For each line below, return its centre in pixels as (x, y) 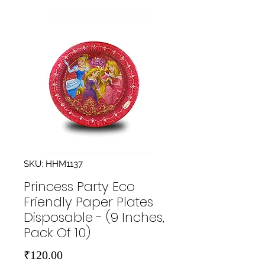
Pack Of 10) (57, 232)
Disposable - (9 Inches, (94, 217)
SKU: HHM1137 (53, 164)
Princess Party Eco (79, 186)
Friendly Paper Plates (88, 202)
